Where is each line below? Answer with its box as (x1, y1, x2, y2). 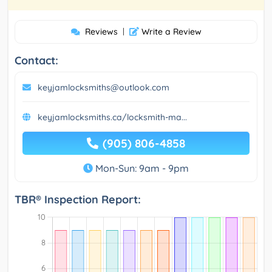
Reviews (84, 26, 118, 38)
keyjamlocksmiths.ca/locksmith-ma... (38, 112, 187, 123)
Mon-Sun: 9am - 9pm (93, 162, 189, 175)
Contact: (15, 53, 58, 68)
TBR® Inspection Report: (15, 192, 141, 207)
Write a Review (138, 26, 202, 38)
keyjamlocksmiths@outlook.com (38, 82, 169, 93)
